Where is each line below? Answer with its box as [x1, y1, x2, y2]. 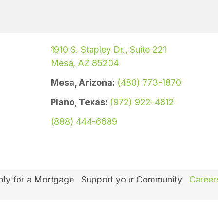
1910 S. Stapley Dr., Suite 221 [51, 44, 167, 55]
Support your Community [81, 174, 182, 185]
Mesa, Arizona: [51, 77, 115, 88]
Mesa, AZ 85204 [51, 58, 119, 69]
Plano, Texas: [51, 97, 108, 108]
